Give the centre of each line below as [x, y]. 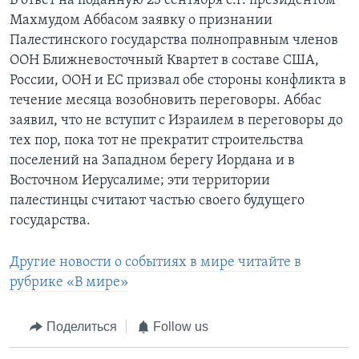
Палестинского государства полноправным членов [174, 41]
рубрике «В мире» [69, 283]
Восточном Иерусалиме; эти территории [140, 181]
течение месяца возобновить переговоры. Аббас [165, 101]
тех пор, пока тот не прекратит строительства [157, 141]
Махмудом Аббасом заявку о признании [141, 21]
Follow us [181, 327]
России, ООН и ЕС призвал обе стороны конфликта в [178, 81]
